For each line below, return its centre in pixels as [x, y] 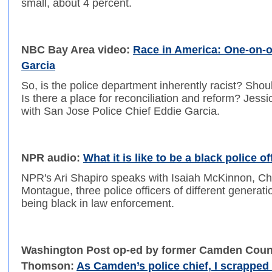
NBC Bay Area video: [77, 50]
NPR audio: [52, 158]
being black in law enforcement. [98, 204]
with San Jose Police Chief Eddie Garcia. [121, 111]
